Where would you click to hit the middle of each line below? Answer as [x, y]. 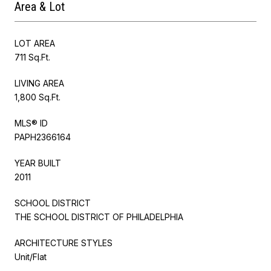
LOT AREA [35, 43]
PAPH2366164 [43, 137]
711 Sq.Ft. [32, 57]
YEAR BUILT [38, 163]
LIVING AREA [39, 83]
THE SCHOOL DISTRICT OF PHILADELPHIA [99, 217]
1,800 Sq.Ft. [38, 97]
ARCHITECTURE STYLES [64, 243]
